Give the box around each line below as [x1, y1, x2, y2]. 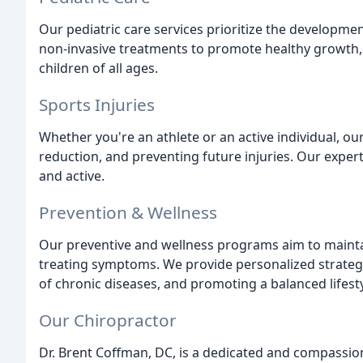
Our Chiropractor [39, 308, 177, 331]
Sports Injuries [39, 92, 155, 116]
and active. [39, 166, 105, 185]
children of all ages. [39, 59, 158, 78]
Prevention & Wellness [39, 200, 217, 224]
